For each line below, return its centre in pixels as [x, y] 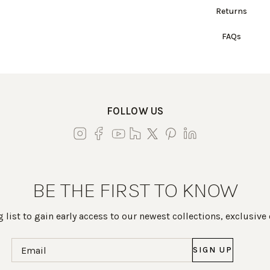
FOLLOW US [135, 111]
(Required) [150, 244]
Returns [231, 11]
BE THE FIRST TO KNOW [135, 190]
